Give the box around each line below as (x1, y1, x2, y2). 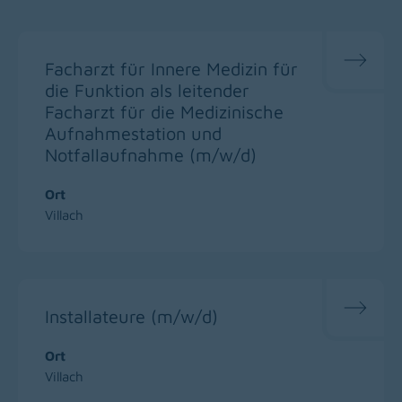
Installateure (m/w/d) (45, 305, 218, 327)
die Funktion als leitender (45, 79, 249, 100)
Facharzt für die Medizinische (45, 100, 284, 122)
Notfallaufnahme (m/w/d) (45, 144, 257, 165)
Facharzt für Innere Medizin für (45, 57, 298, 79)
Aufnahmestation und (45, 122, 222, 144)
